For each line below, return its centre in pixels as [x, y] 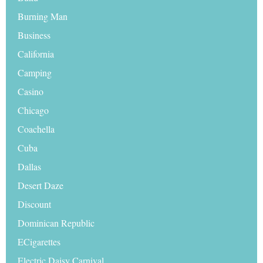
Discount [34, 204]
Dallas [29, 166]
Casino [30, 91]
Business [34, 35]
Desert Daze [40, 185]
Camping [34, 72]
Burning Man [42, 16]
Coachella [36, 129]
